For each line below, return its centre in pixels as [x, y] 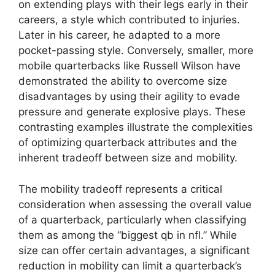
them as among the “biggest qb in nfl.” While [128, 235]
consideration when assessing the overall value [135, 204]
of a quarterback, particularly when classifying [132, 219]
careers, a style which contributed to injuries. [129, 20]
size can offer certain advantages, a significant [134, 250]
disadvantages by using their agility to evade [129, 97]
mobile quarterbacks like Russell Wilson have [130, 66]
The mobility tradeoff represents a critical [120, 189]
